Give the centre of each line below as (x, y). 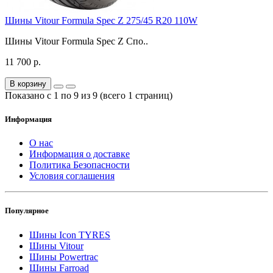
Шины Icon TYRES (70, 235)
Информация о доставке (80, 154)
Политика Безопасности (80, 165)
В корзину (28, 83)
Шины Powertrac (64, 257)
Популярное (27, 211)
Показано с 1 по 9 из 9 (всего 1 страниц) (89, 95)
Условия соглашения (72, 176)
